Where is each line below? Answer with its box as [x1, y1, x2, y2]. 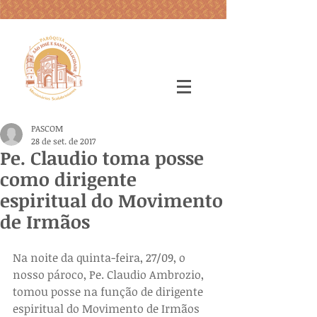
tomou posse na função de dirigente [13, 284, 206, 299]
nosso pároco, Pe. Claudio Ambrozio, [13, 267, 207, 282]
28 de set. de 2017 [31, 135, 96, 146]
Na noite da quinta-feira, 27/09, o [13, 250, 188, 265]
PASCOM [31, 122, 63, 134]
